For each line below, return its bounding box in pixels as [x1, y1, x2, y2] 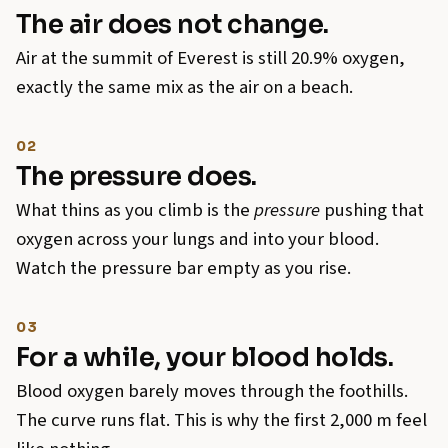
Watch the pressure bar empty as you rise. [16, 255, 351, 282]
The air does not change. [16, 8, 329, 42]
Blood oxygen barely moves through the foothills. [16, 378, 408, 405]
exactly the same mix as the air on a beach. [16, 74, 353, 101]
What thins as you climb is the [16, 197, 254, 224]
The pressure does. [16, 160, 257, 194]
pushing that [320, 197, 424, 224]
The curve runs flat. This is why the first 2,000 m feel [16, 407, 427, 434]
